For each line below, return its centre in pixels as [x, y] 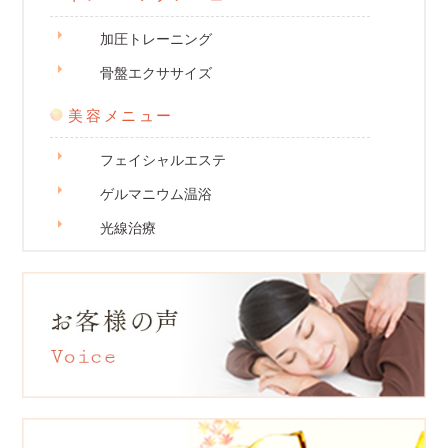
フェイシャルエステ [163, 160]
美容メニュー [121, 116]
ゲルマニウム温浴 [156, 194]
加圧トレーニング [156, 39]
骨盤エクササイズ [156, 73]
